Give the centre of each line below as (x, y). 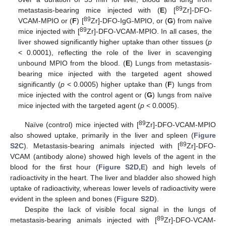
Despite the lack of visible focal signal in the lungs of (120, 209)
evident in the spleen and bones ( (63, 199)
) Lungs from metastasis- (171, 63)
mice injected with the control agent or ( (83, 95)
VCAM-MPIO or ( (45, 20)
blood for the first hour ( (54, 167)
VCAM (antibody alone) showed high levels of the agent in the (113, 156)
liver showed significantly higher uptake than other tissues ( (113, 42)
